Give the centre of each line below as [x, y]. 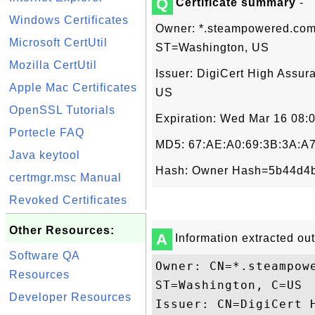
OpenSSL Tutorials [62, 110]
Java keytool [45, 155]
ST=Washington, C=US [229, 285]
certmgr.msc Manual [65, 178]
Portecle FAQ [47, 133]
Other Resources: [62, 230]
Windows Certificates [69, 20]
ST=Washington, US [212, 47]
